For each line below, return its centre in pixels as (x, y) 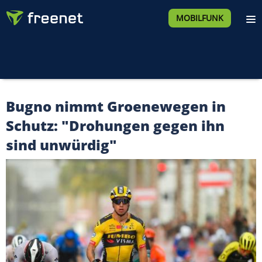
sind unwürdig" (61, 145)
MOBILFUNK (199, 18)
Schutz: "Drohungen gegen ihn (115, 125)
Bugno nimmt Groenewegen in (116, 106)
